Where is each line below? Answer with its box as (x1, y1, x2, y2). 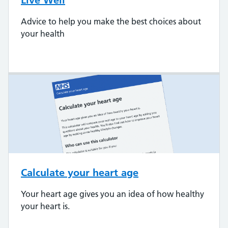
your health (21, 28, 65, 39)
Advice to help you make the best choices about (21, 16, 201, 27)
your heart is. (21, 201, 70, 212)
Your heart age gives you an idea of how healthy (21, 189, 204, 199)
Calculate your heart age (21, 166, 138, 179)
